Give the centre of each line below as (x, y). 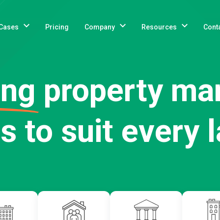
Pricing (57, 27)
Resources (159, 27)
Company (100, 27)
